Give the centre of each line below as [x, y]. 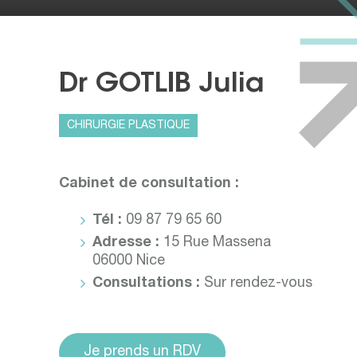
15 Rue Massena [218, 243]
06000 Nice [129, 261]
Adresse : [128, 243]
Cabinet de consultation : [149, 184]
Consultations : [149, 283]
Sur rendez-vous [259, 283]
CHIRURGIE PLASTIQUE [128, 126]
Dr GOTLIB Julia [162, 85]
